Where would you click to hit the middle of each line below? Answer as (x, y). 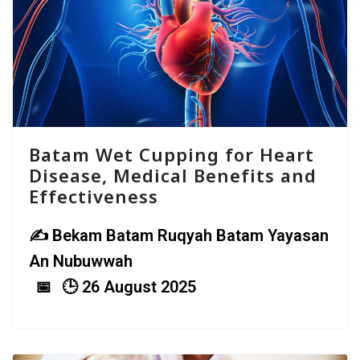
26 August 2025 (139, 287)
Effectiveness (94, 196)
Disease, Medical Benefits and (173, 176)
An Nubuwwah (81, 262)
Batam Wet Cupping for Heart (172, 155)
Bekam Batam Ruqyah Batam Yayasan (190, 236)
